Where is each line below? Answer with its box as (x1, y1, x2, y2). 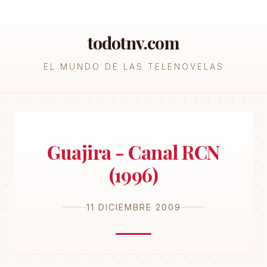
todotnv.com (88, 31, 179, 54)
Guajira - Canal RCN (47, 139, 220, 164)
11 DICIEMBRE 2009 (86, 202, 181, 212)
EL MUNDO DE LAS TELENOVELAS (43, 62, 224, 72)
